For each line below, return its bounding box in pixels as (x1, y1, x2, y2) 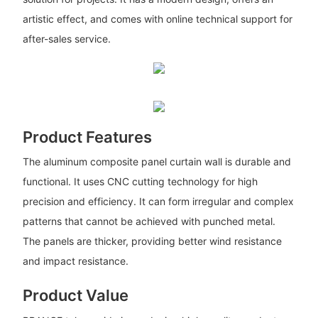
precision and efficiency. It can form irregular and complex (22, 195, 294, 208)
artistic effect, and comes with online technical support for (22, 13, 292, 26)
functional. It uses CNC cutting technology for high (22, 175, 258, 188)
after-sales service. (22, 33, 111, 45)
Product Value (22, 286, 128, 305)
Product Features (22, 127, 152, 146)
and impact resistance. (22, 255, 128, 268)
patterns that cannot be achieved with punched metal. (22, 215, 275, 228)
